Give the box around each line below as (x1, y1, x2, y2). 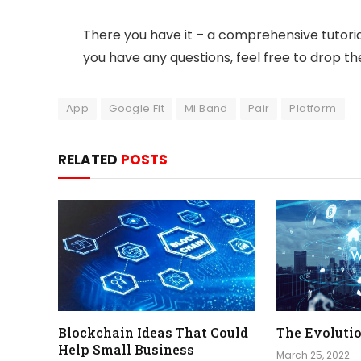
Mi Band (185, 100, 228, 116)
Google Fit (109, 100, 165, 116)
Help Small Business (58, 340, 194, 358)
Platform (289, 100, 337, 116)
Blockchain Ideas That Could (58, 323, 248, 341)
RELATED (58, 149, 121, 169)
